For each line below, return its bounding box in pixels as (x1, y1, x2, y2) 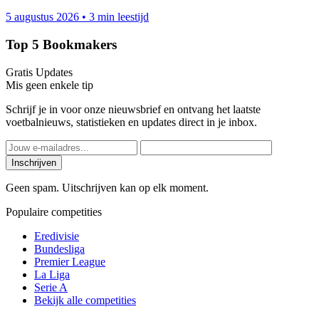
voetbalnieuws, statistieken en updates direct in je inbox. (6, 115, 257, 128)
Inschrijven (11, 157, 56, 168)
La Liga (34, 268, 70, 281)
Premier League (34, 255, 105, 268)
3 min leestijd (89, 11, 149, 23)
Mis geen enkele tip (6, 78, 93, 91)
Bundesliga (34, 242, 85, 255)
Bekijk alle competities (34, 293, 136, 306)
